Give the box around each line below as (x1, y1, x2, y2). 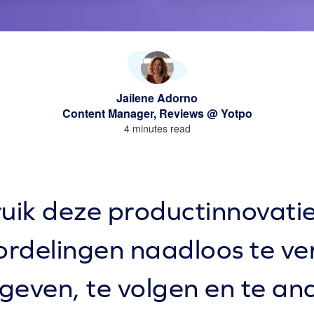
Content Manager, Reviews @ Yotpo (62, 105, 252, 121)
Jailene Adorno (116, 90, 198, 106)
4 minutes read (123, 121, 191, 135)
